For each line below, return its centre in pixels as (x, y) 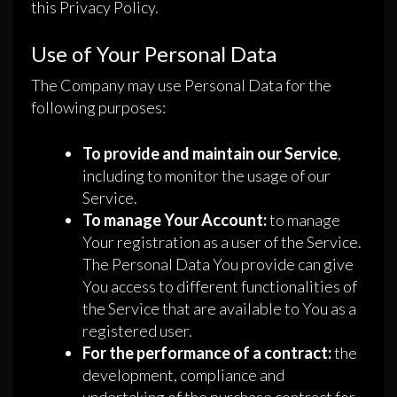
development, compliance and (183, 375)
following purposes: (98, 108)
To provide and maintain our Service (210, 154)
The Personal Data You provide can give (218, 265)
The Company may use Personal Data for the (181, 86)
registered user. (137, 331)
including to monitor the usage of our (206, 176)
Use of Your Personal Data (154, 54)
